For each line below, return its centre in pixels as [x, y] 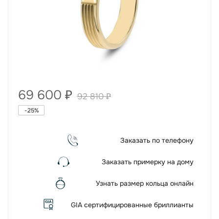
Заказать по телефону [157, 140]
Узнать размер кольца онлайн [145, 183]
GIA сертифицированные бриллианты [132, 205]
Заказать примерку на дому [148, 162]
